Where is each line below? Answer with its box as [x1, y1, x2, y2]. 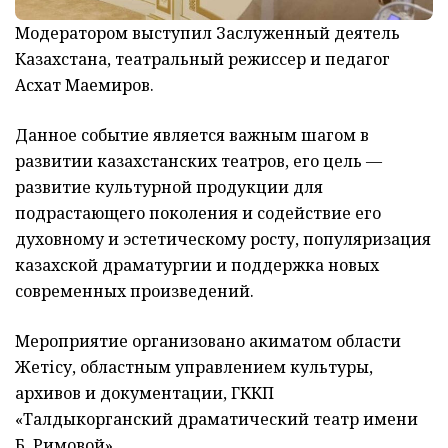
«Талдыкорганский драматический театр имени [15, 407, 418, 430]
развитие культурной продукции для [15, 175, 327, 198]
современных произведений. [15, 279, 254, 302]
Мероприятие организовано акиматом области [15, 329, 401, 352]
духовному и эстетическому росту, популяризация [15, 227, 431, 250]
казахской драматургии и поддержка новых [15, 253, 379, 276]
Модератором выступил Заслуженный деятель [15, 21, 400, 44]
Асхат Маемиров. [15, 73, 154, 96]
